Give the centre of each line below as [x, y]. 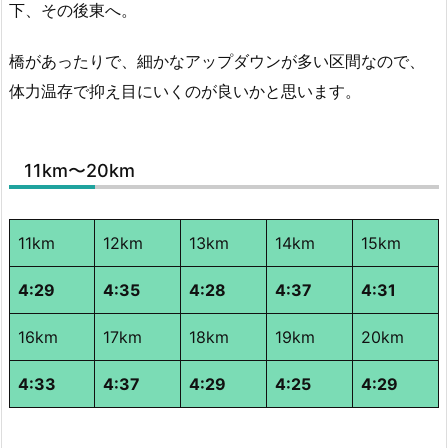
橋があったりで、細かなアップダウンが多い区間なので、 [217, 61]
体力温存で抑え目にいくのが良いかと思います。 [185, 91]
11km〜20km [79, 171]
